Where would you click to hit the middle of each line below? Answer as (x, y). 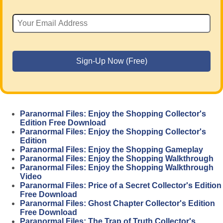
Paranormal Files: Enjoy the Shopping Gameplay (111, 150)
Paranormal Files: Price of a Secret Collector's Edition (121, 186)
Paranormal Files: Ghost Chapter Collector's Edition (117, 204)
